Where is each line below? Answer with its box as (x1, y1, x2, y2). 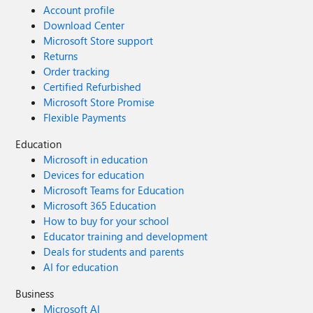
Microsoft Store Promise (43, 95, 155, 109)
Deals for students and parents (43, 245, 184, 259)
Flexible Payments (43, 110, 126, 124)
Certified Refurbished (43, 80, 142, 94)
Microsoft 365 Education (43, 198, 156, 212)
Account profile (43, 3, 115, 17)
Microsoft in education (43, 152, 148, 166)
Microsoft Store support (43, 34, 154, 48)
